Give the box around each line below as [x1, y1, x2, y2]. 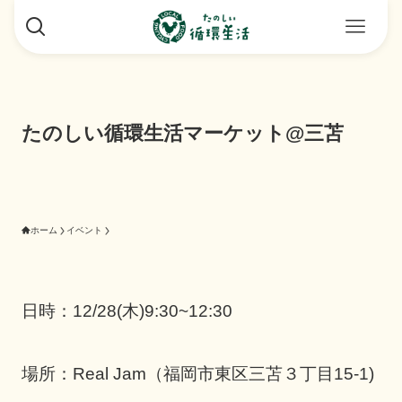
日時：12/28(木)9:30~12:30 [22, 301, 267, 320]
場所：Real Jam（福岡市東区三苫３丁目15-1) [22, 364, 375, 384]
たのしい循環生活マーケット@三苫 [22, 122, 345, 145]
